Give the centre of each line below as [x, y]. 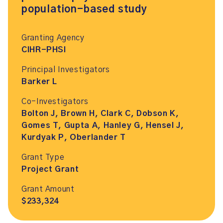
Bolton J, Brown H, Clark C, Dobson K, [100, 113]
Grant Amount [48, 189]
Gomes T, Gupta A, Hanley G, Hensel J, [103, 125]
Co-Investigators [55, 102]
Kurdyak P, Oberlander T [74, 137]
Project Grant [50, 169]
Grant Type [43, 157]
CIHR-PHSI [44, 50]
